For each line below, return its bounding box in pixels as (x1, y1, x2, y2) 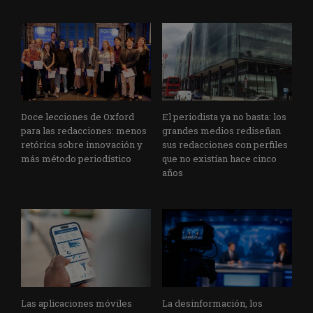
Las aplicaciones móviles (21, 297, 132, 310)
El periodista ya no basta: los (162, 110, 286, 124)
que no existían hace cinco (162, 152, 277, 166)
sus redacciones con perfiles (162, 138, 288, 152)
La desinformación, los (162, 297, 263, 310)
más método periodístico (21, 152, 131, 166)
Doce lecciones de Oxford (21, 110, 134, 124)
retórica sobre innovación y (21, 138, 143, 152)
